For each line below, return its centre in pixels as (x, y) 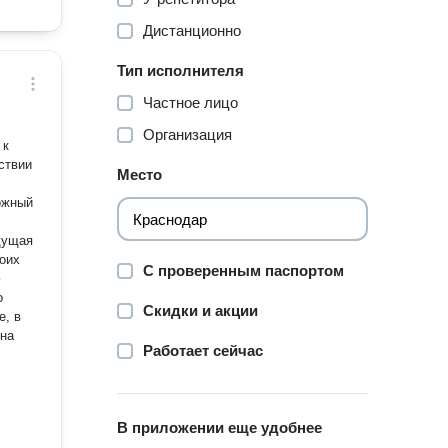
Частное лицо (191, 102)
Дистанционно (192, 30)
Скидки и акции (201, 310)
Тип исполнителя (181, 70)
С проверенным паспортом (244, 270)
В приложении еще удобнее (220, 427)
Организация (188, 134)
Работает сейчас (203, 350)
